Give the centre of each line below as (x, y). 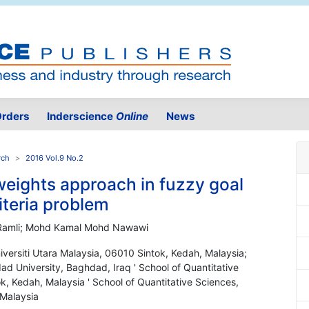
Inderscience (82, 117)
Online (132, 117)
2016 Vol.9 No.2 (54, 158)
